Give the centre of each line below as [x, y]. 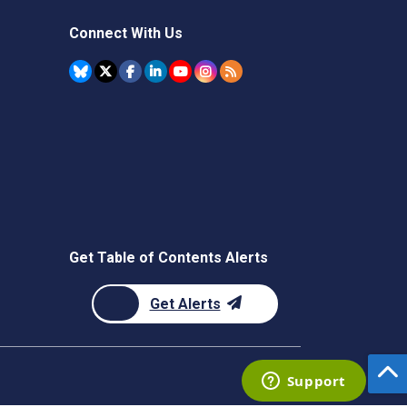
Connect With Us [126, 33]
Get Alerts [185, 304]
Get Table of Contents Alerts [169, 258]
